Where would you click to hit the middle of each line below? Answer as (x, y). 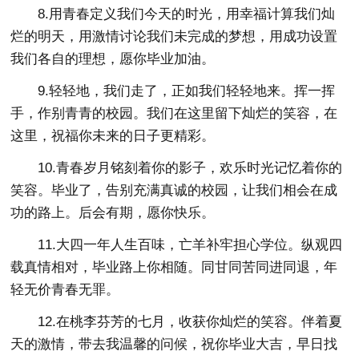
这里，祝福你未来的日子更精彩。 (113, 135)
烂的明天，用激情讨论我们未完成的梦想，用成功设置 (174, 36)
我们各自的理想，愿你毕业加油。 (113, 58)
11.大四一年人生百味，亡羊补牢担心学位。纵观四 (190, 244)
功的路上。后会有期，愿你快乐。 (113, 212)
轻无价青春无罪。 (65, 289)
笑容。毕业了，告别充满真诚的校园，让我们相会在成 (174, 190)
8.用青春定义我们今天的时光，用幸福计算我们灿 (187, 14)
